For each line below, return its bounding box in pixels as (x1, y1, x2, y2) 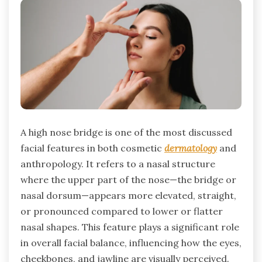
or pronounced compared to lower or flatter (20, 205, 223, 217)
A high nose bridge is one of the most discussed (20, 126, 232, 138)
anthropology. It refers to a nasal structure (20, 157, 215, 170)
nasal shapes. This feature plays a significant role (20, 220, 239, 233)
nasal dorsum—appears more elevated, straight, (20, 189, 236, 201)
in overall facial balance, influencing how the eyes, (20, 236, 242, 249)
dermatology (164, 142, 217, 154)
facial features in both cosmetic (20, 142, 164, 154)
